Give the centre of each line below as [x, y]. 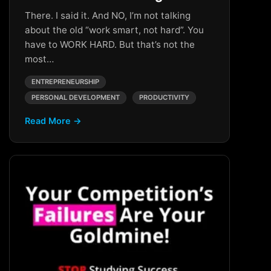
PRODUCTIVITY [164, 97]
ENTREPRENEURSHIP [65, 82]
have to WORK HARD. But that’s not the [110, 44]
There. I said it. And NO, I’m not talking [108, 15]
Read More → [53, 121]
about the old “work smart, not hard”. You [114, 30]
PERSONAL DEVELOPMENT [76, 97]
